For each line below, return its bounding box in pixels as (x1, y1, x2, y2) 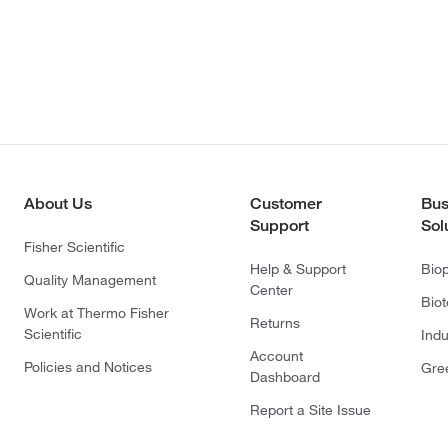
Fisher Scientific (24, 238, 125, 257)
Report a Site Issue (250, 401, 371, 420)
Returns (250, 314, 300, 333)
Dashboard (250, 368, 320, 387)
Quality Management (24, 271, 156, 290)
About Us (24, 194, 92, 214)
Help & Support (250, 260, 346, 279)
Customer (250, 194, 322, 214)
